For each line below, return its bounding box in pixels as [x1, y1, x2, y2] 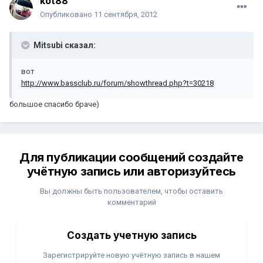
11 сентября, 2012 [94, 10, 157, 19]
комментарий [107, 198, 156, 207]
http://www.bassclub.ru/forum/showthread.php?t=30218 [21, 79, 214, 88]
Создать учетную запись [66, 230, 197, 242]
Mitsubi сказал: [32, 41, 96, 50]
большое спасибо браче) [9, 100, 99, 109]
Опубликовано [40, 10, 94, 19]
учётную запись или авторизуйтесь [26, 164, 237, 179]
